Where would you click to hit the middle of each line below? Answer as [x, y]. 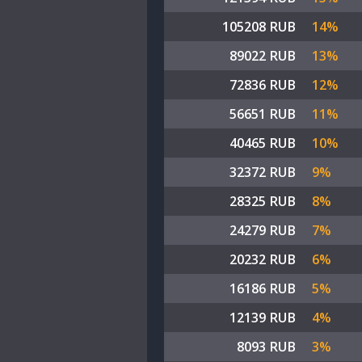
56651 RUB [263, 114]
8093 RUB [266, 347]
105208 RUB [259, 27]
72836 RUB [263, 85]
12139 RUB [263, 318]
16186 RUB [263, 288]
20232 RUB [263, 259]
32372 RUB [263, 172]
